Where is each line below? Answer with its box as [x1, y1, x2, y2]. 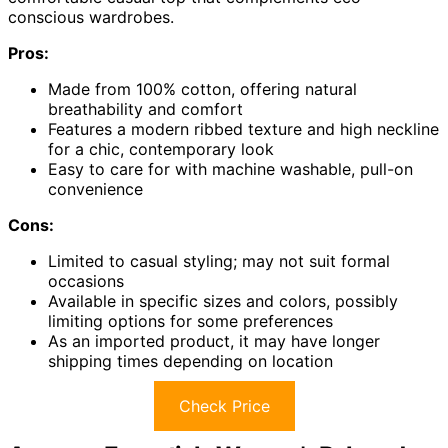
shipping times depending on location [48, 350, 333, 371]
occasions [48, 270, 124, 291]
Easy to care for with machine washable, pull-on [48, 158, 413, 179]
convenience [48, 178, 143, 199]
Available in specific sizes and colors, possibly [48, 290, 398, 311]
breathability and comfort [48, 98, 243, 119]
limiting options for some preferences [48, 310, 333, 331]
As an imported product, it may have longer [48, 330, 380, 351]
